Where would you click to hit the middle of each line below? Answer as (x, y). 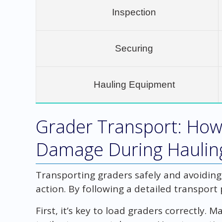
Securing (134, 48)
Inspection (134, 12)
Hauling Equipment (134, 84)
